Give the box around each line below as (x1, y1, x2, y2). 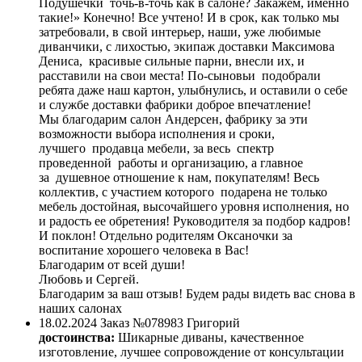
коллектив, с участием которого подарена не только (39, 185, 327, 200)
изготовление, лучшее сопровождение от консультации (39, 345, 344, 360)
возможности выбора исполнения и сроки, (39, 127, 275, 141)
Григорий (187, 316, 240, 330)
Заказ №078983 (100, 316, 183, 330)
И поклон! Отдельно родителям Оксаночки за (39, 229, 293, 243)
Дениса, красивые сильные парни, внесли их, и (39, 54, 305, 69)
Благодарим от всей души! (39, 258, 185, 272)
